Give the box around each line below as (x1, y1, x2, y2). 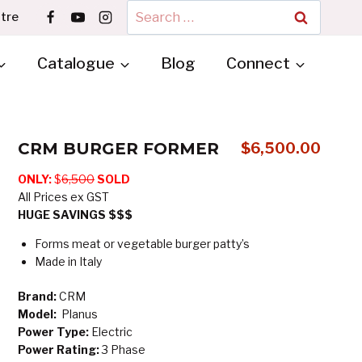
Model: (18, 306, 61, 321)
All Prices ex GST (18, 189, 109, 204)
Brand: (18, 288, 57, 303)
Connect (226, 53, 290, 73)
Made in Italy (35, 254, 102, 268)
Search (126, 2, 171, 18)
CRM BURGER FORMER (18, 138, 219, 158)
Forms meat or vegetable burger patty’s (35, 236, 250, 250)
